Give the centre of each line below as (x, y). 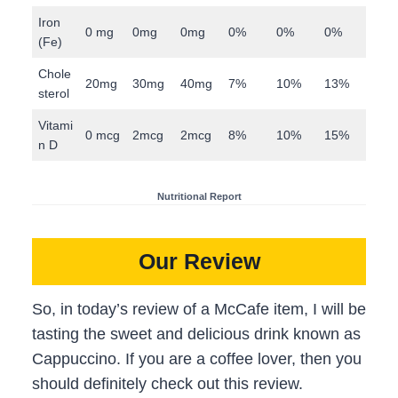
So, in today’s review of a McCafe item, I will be (199, 309)
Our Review (199, 262)
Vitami (56, 125)
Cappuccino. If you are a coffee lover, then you (197, 358)
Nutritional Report (199, 196)
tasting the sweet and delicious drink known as (196, 334)
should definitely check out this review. (167, 383)
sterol (56, 93)
